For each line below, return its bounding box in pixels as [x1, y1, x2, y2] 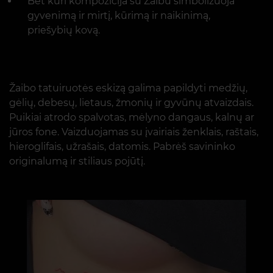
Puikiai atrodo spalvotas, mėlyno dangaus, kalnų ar [9, 112, 254, 124]
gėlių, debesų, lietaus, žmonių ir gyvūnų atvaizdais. [9, 97, 253, 109]
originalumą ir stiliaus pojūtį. [9, 155, 145, 168]
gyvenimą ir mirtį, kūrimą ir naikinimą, [27, 10, 210, 22]
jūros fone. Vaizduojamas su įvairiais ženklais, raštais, [9, 126, 258, 138]
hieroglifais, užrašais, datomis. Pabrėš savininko [9, 141, 235, 153]
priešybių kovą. [27, 24, 100, 37]
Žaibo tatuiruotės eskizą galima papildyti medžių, [9, 82, 247, 94]
